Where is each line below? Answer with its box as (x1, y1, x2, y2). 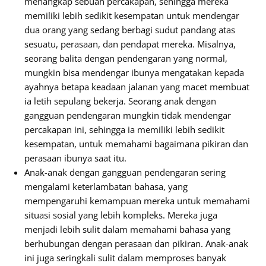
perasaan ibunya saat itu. (24, 152, 126, 164)
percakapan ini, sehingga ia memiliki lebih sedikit (24, 123, 224, 135)
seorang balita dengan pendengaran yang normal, (24, 52, 227, 64)
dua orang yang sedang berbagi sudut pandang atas (24, 24, 235, 36)
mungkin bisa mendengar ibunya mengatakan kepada (24, 66, 244, 78)
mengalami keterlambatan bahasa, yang (24, 180, 188, 192)
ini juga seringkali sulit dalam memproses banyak (24, 252, 226, 264)
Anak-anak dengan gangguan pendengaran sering (24, 166, 226, 178)
